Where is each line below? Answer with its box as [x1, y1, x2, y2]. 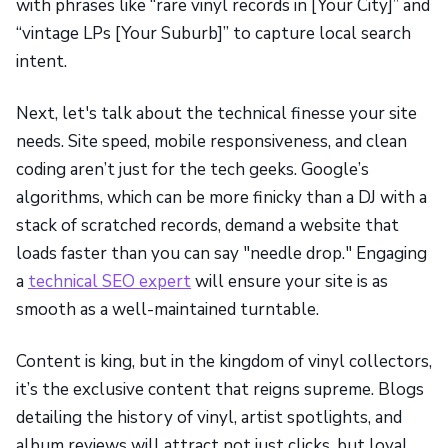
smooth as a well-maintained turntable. [16, 298, 319, 321]
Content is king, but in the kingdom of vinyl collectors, [16, 350, 432, 373]
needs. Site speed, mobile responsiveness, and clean [16, 130, 407, 153]
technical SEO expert [28, 270, 191, 293]
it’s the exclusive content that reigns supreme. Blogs [16, 378, 424, 401]
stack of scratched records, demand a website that [16, 214, 399, 237]
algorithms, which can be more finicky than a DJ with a [16, 186, 427, 209]
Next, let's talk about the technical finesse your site [16, 102, 417, 125]
